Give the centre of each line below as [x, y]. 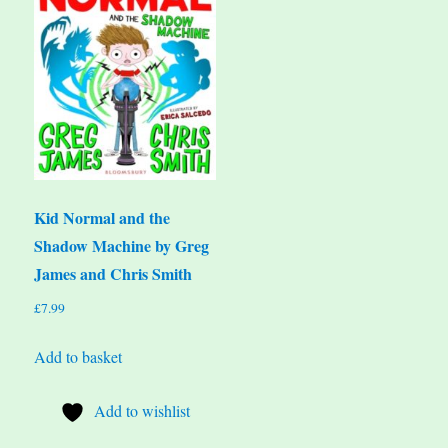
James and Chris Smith [113, 274]
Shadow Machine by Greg [122, 246]
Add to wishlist [142, 411]
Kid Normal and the [102, 218]
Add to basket [78, 357]
